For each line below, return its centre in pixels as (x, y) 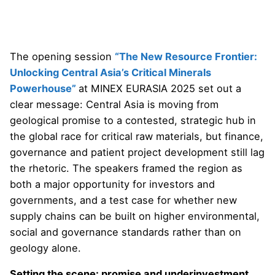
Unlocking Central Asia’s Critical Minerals (110, 73)
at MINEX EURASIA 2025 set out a (160, 89)
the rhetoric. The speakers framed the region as (126, 168)
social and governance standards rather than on (126, 232)
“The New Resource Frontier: (186, 57)
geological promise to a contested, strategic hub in (133, 121)
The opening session (62, 57)
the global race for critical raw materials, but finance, (137, 137)
